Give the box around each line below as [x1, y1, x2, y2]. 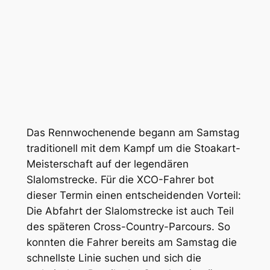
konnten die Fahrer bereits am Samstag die [26, 236, 237, 249]
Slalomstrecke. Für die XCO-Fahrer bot [26, 174, 214, 186]
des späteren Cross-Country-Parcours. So [26, 221, 230, 233]
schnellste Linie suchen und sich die [26, 252, 201, 265]
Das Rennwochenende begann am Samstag [26, 127, 239, 139]
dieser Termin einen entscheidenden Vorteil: [26, 189, 241, 202]
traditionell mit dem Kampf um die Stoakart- [26, 142, 240, 155]
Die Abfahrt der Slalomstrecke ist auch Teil [26, 205, 234, 218]
